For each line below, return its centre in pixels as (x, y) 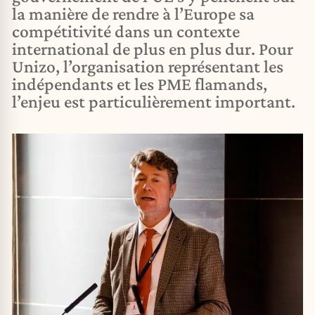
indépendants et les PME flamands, (140, 84)
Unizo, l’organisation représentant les (148, 66)
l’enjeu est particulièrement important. (154, 102)
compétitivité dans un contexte (126, 31)
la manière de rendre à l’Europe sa (133, 14)
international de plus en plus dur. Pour (153, 49)
